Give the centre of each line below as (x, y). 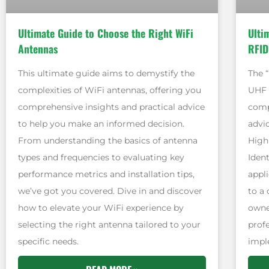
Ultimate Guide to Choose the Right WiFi (106, 33)
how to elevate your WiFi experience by (101, 207)
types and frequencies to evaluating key (101, 157)
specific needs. (48, 241)
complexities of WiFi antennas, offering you (110, 90)
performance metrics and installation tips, (106, 174)
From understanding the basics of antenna (108, 140)
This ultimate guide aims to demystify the (106, 73)
